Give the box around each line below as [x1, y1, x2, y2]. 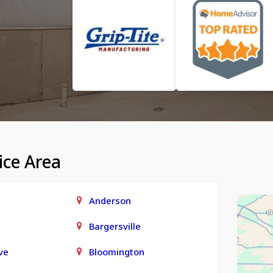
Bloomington [88, 246, 144, 258]
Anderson [88, 194, 131, 207]
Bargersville [88, 220, 141, 232]
